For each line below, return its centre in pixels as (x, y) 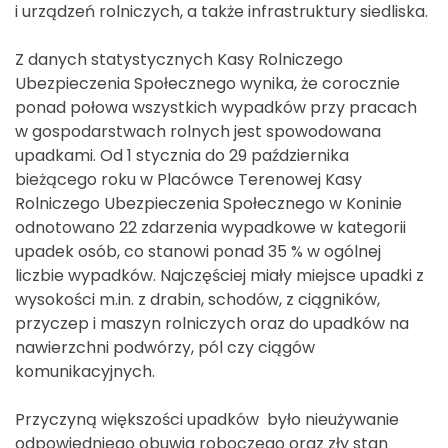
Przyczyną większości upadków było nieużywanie (207, 419)
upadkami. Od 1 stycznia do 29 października (182, 155)
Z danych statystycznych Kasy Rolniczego (179, 59)
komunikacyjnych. (85, 371)
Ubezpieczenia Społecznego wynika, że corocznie (207, 83)
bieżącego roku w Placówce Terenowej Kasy (188, 179)
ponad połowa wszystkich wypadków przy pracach (216, 107)
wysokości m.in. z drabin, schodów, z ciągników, (197, 299)
